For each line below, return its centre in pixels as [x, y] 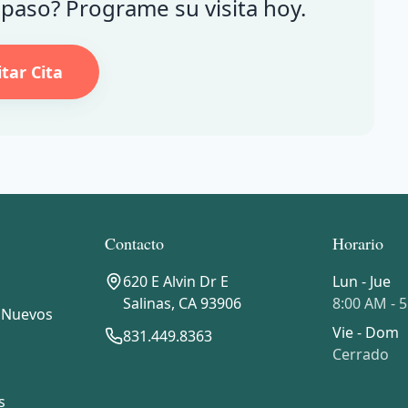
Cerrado [360, 354]
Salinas [148, 303]
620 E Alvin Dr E [176, 281]
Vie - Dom [365, 332]
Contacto [135, 243]
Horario [357, 243]
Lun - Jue [361, 281]
